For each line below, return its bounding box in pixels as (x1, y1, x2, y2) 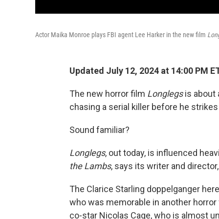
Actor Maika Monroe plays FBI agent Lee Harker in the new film (35, 31, 207, 39)
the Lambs (69, 161, 111, 171)
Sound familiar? (69, 125, 130, 135)
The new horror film (69, 88, 147, 99)
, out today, (105, 148, 146, 158)
